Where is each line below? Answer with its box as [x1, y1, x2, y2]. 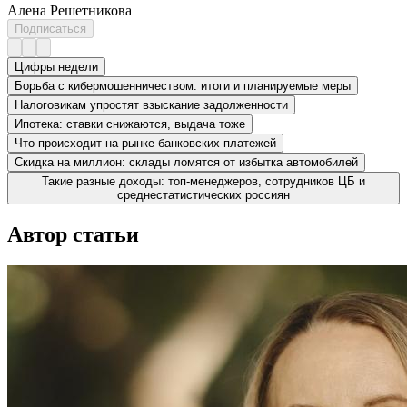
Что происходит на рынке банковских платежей [15, 136, 276, 151]
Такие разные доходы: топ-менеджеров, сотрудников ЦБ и [42, 174, 365, 189]
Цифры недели [15, 60, 98, 74]
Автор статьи [7, 223, 139, 247]
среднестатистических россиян [117, 188, 290, 203]
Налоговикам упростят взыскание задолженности [15, 98, 288, 113]
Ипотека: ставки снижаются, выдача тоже [15, 117, 245, 132]
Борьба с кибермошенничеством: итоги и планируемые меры [15, 79, 351, 94]
